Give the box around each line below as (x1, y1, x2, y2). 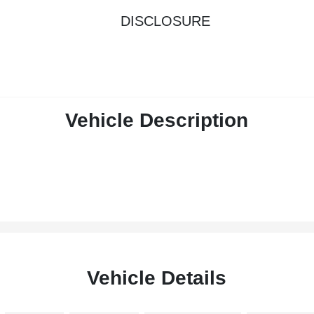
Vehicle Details (87, 267, 227, 289)
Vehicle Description (65, 109, 249, 132)
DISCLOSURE (121, 13, 210, 29)
